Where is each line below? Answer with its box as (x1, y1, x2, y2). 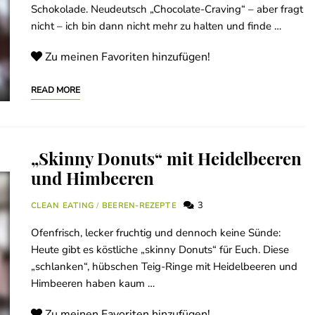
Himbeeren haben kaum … (31, 276, 155, 291)
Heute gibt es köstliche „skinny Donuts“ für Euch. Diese (31, 243, 289, 257)
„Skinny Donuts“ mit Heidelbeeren (31, 147, 302, 170)
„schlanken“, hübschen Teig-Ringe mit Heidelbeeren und (31, 259, 297, 274)
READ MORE (31, 84, 80, 96)
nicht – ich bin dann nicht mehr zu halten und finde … (31, 19, 281, 34)
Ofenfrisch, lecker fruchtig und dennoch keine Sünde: (31, 226, 281, 240)
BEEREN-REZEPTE (102, 200, 176, 212)
